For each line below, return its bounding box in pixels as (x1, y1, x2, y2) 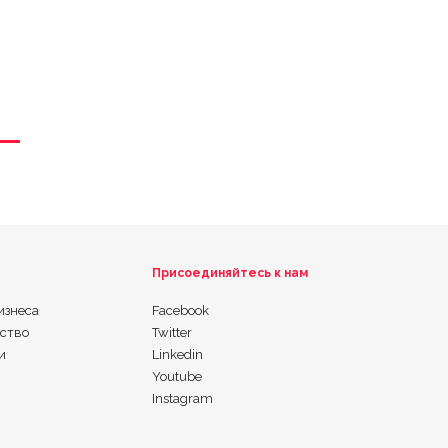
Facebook (152, 303, 210, 319)
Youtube (152, 369, 203, 385)
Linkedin (152, 347, 204, 363)
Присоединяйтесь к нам (152, 266, 309, 281)
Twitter (152, 325, 193, 341)
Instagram (152, 391, 214, 407)
